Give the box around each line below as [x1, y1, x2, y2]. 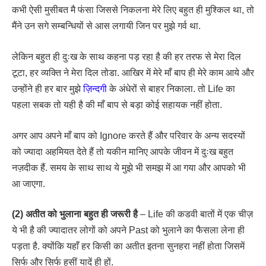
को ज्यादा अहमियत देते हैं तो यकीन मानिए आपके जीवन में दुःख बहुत [12, 146, 233, 157]
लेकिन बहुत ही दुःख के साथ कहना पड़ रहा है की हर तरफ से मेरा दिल [12, 52, 241, 62]
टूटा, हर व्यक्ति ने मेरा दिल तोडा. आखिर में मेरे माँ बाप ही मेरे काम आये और [12, 68, 254, 78]
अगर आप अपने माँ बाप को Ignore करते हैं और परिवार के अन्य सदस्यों [12, 130, 245, 141]
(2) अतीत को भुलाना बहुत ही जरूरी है [12, 209, 138, 220]
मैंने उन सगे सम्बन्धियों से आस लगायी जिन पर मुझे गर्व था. [12, 21, 201, 31]
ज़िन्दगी [83, 84, 107, 94]
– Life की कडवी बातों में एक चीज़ [138, 209, 253, 220]
